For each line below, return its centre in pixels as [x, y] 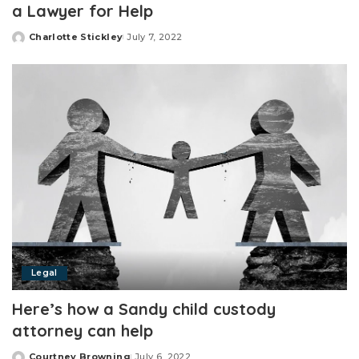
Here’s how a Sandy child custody [144, 309]
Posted [30, 43]
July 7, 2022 [155, 36]
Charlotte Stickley [76, 36]
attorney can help [83, 331]
